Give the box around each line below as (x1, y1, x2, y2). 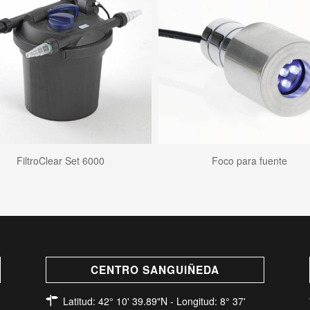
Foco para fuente (211, 154, 287, 168)
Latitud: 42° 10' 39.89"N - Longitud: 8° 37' (62, 293, 246, 308)
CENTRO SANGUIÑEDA (90, 262, 219, 277)
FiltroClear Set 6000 (17, 154, 105, 168)
